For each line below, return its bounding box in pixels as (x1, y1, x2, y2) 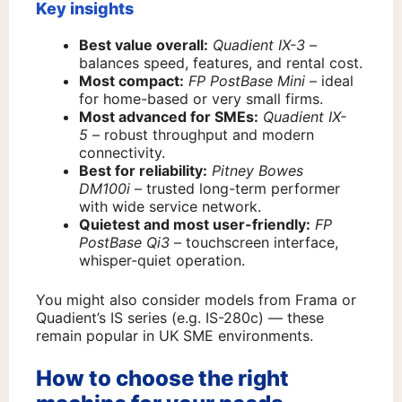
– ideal (305, 72, 354, 91)
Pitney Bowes (212, 162, 303, 180)
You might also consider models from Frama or (36, 291, 356, 310)
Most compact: (79, 72, 184, 91)
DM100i (79, 179, 130, 198)
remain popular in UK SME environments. (36, 327, 313, 345)
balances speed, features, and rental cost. (79, 54, 363, 73)
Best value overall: (79, 36, 208, 55)
